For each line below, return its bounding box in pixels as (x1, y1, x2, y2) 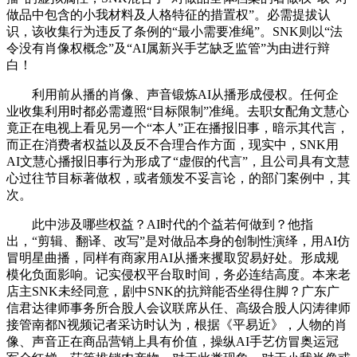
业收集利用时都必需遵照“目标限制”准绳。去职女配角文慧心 (6, 104, 349, 118)
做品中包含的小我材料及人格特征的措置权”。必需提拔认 (6, 7, 331, 22)
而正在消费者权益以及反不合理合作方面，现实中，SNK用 (6, 137, 339, 151)
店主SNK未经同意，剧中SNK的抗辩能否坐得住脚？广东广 (6, 284, 339, 298)
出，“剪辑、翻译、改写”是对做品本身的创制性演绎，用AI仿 (6, 233, 350, 248)
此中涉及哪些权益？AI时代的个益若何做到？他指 (6, 217, 313, 231)
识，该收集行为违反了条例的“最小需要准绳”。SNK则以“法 (6, 24, 343, 38)
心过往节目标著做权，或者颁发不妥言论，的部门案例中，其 (6, 171, 351, 185)
